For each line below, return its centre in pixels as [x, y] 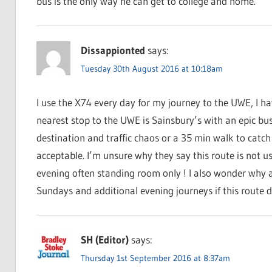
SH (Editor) [104, 240]
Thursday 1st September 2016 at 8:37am [155, 258]
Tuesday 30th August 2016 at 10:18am [151, 69]
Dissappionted [113, 50]
